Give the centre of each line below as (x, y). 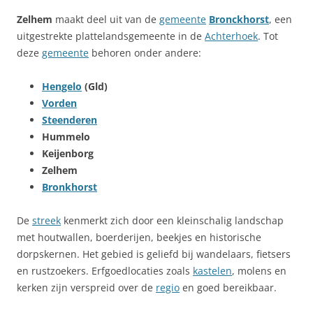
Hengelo (62, 86)
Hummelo (66, 136)
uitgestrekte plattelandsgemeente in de (111, 36)
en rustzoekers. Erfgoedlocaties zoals (105, 270)
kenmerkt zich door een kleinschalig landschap (172, 220)
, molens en (259, 270)
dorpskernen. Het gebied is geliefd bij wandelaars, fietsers (154, 254)
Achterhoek (231, 36)
